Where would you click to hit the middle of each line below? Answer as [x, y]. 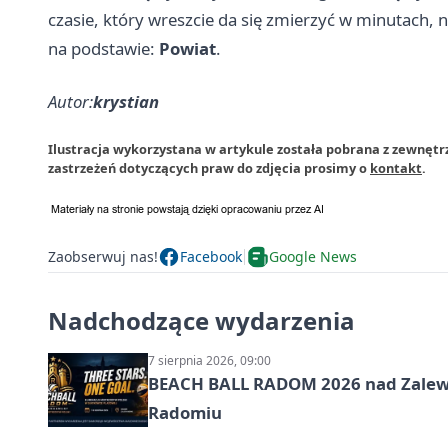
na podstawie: [103, 48]
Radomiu [185, 412]
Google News [313, 257]
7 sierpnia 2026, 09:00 [209, 360]
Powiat [187, 48]
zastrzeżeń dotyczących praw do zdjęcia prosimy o [209, 167]
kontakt [396, 167]
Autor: [70, 101]
